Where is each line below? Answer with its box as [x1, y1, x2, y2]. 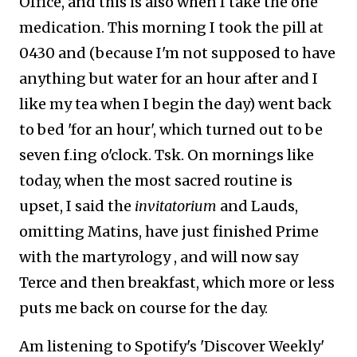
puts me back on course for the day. [19, 299, 274, 317]
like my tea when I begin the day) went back [19, 95, 331, 113]
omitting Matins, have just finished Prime [19, 222, 319, 241]
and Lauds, [217, 197, 298, 215]
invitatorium [135, 197, 217, 215]
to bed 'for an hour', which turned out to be [19, 120, 323, 139]
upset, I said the [19, 197, 135, 215]
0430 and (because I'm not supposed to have [19, 44, 335, 62]
